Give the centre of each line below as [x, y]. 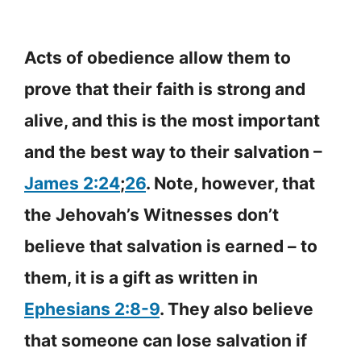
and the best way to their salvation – [173, 151]
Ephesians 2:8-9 [92, 309]
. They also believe [237, 309]
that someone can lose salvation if [166, 340]
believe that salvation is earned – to [171, 246]
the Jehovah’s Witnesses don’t [151, 214]
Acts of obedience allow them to [158, 57]
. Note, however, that [230, 183]
